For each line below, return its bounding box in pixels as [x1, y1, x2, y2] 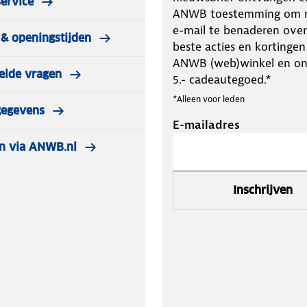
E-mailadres [173, 117, 240, 133]
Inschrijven [233, 183, 293, 198]
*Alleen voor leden [173, 93, 245, 106]
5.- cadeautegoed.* [173, 72, 271, 88]
